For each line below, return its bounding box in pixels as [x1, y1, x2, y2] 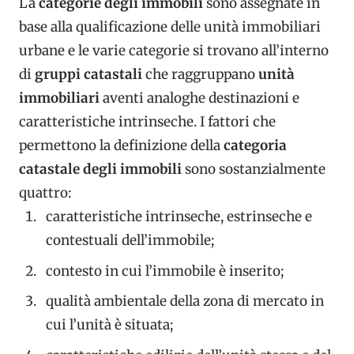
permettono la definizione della [19, 137, 220, 154]
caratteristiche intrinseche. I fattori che [19, 113, 276, 130]
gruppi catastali [35, 66, 142, 83]
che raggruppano [142, 66, 258, 83]
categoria [220, 137, 287, 154]
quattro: [19, 184, 71, 201]
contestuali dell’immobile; [46, 232, 214, 249]
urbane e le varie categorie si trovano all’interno [19, 42, 329, 59]
